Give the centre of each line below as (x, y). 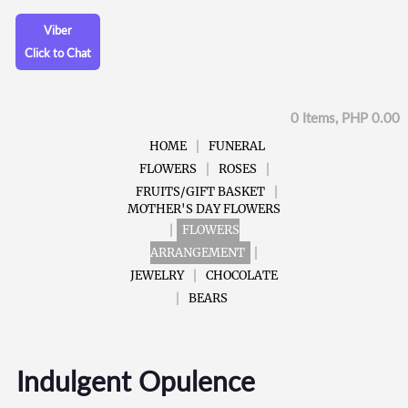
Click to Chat (58, 52)
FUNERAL (236, 146)
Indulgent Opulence (135, 380)
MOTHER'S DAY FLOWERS (204, 209)
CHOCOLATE (242, 275)
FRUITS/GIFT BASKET (200, 191)
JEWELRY (157, 275)
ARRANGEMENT (198, 252)
